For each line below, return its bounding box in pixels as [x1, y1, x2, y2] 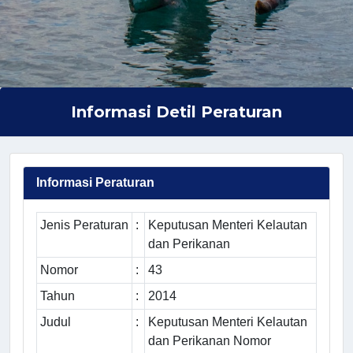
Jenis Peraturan [40, 218, 128, 232]
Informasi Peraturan [36, 176, 154, 190]
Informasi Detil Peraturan [71, 102, 282, 122]
